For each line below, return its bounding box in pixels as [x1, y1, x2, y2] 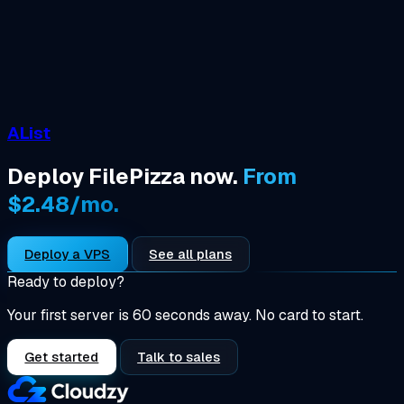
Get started [24, 347, 99, 365]
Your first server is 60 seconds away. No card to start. [7, 305, 363, 325]
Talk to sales [137, 347, 221, 365]
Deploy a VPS [24, 244, 111, 262]
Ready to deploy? [7, 271, 124, 291]
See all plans [149, 244, 233, 262]
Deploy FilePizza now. [7, 161, 243, 190]
